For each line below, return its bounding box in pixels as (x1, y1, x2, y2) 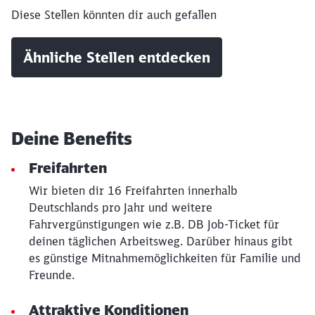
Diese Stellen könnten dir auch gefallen (11, 8, 217, 22)
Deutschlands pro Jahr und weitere (29, 200, 212, 214)
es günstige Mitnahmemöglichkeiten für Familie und (29, 251, 301, 265)
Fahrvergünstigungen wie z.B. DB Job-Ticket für (29, 217, 279, 231)
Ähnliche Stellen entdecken (23, 49, 210, 66)
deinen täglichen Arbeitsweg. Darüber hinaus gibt (29, 234, 292, 248)
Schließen (240, 290, 278, 302)
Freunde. (29, 268, 75, 282)
